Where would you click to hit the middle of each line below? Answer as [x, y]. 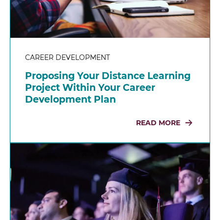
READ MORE [158, 123]
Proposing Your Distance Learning [108, 76]
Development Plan [70, 100]
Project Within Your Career [90, 88]
